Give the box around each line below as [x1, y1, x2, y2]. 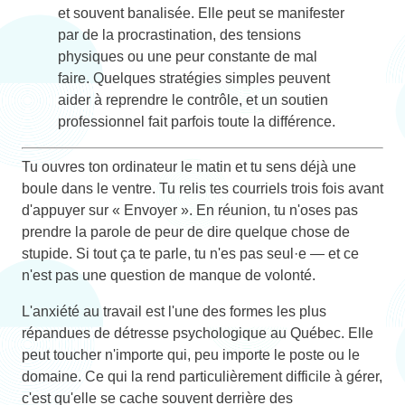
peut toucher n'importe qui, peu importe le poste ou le [22, 346, 360, 363]
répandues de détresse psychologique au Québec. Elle [22, 325, 373, 341]
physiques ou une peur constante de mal [58, 48, 317, 64]
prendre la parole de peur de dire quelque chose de [22, 223, 350, 240]
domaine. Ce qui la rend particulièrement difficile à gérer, [22, 368, 382, 384]
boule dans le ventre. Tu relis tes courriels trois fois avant [22, 180, 383, 196]
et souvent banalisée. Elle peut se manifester [58, 5, 344, 21]
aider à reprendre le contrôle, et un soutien [58, 91, 328, 108]
